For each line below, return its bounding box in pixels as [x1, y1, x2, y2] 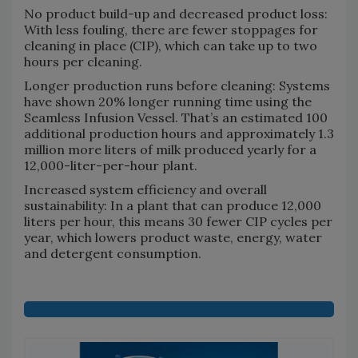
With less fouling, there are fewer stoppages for [24, 21, 318, 38]
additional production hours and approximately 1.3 [24, 125, 334, 141]
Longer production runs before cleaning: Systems [24, 77, 330, 93]
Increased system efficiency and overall [24, 181, 267, 197]
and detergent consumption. [24, 245, 201, 261]
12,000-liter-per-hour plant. [24, 157, 197, 173]
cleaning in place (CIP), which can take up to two [24, 37, 317, 54]
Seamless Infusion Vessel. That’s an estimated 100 [24, 109, 328, 125]
